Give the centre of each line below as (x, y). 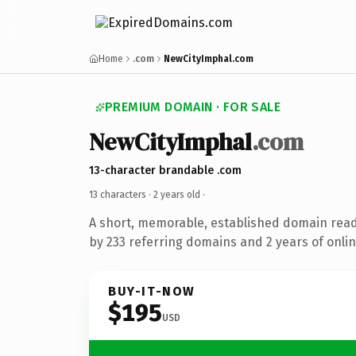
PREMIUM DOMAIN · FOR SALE (193, 107)
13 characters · (121, 194)
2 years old (177, 194)
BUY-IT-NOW (152, 291)
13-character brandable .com (165, 170)
